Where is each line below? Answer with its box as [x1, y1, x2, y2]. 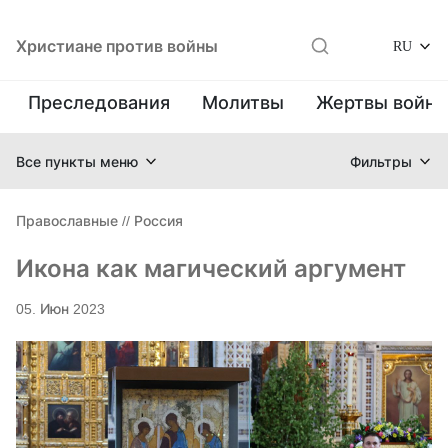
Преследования [28, 92, 170, 113]
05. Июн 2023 [16, 300, 105, 317]
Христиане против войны [16, 36, 218, 56]
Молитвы [202, 92, 284, 113]
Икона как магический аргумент [16, 254, 406, 283]
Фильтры [350, 152, 412, 170]
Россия [134, 212, 183, 229]
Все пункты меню [16, 152, 138, 170]
